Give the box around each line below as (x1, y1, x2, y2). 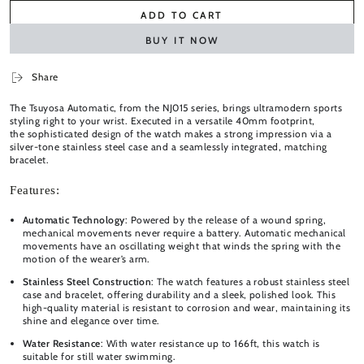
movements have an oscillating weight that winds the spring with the (23, 239, 341, 252)
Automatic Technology (23, 213, 125, 226)
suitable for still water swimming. (23, 349, 176, 362)
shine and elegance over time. (23, 314, 160, 327)
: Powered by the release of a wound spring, (124, 213, 327, 226)
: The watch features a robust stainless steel (151, 275, 350, 288)
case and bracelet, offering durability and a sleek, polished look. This (23, 288, 336, 301)
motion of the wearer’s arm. (23, 252, 150, 265)
